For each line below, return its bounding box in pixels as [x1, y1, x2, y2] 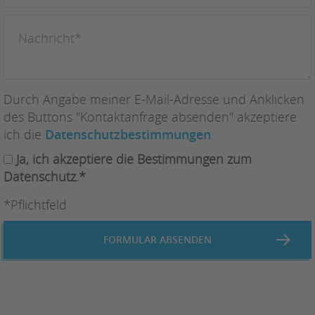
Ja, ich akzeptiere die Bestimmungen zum [13, 150, 252, 168]
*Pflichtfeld [4, 196, 67, 214]
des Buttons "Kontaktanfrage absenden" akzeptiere [4, 108, 297, 126]
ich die [4, 126, 45, 143]
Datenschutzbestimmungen [45, 126, 211, 143]
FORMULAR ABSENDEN [103, 233, 212, 247]
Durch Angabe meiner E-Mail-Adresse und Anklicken [4, 91, 304, 108]
